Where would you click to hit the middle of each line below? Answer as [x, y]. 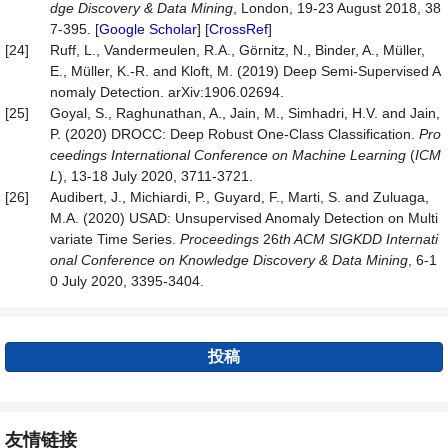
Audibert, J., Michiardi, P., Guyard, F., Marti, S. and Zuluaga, [239, 197]
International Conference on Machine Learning [256, 155]
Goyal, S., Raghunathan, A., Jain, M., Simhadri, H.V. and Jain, [245, 113]
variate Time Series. [115, 239]
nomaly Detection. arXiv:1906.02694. [167, 92]
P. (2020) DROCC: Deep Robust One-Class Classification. [234, 134]
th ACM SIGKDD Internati [358, 239]
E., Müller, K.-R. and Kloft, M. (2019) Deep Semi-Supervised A [245, 71]
